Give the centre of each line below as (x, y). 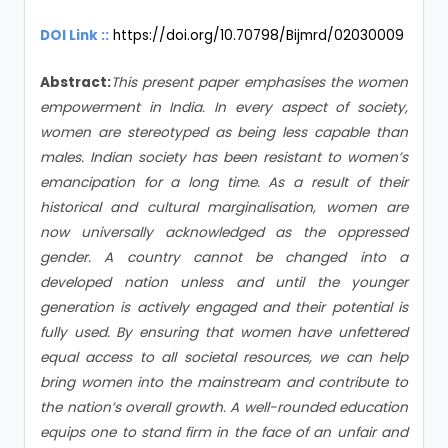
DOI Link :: (74, 35)
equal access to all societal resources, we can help (224, 357)
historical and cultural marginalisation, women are (224, 207)
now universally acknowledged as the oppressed (224, 232)
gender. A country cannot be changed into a (224, 257)
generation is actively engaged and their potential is (224, 307)
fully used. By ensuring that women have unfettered (224, 332)
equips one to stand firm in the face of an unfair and (224, 432)
